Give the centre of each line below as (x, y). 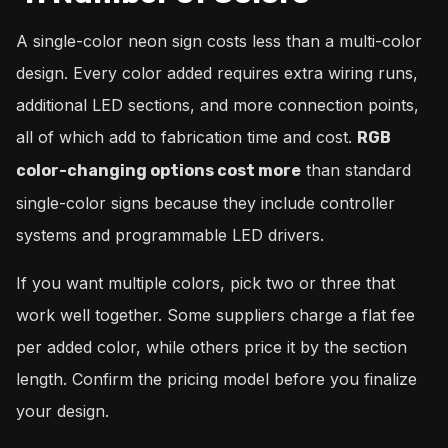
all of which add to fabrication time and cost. (186, 137)
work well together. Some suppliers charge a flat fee (215, 315)
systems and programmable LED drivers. (170, 235)
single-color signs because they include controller (205, 203)
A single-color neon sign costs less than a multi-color (219, 41)
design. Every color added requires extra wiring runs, (217, 73)
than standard (356, 170)
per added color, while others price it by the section (211, 347)
